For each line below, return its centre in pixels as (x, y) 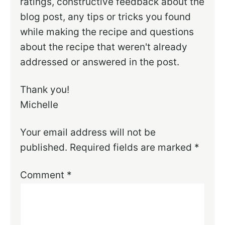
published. (44, 148)
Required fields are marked (132, 148)
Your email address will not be (88, 133)
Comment (44, 175)
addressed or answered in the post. (100, 62)
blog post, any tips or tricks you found (106, 17)
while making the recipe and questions (107, 32)
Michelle (39, 105)
